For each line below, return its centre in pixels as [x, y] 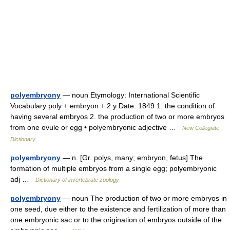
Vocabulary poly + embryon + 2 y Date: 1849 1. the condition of [112, 106]
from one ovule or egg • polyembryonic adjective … [96, 127]
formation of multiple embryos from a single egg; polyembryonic [113, 168]
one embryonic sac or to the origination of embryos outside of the [116, 220]
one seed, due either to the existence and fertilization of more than [118, 209]
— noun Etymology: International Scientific [130, 95]
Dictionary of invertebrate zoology [77, 180]
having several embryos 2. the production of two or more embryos [117, 117]
